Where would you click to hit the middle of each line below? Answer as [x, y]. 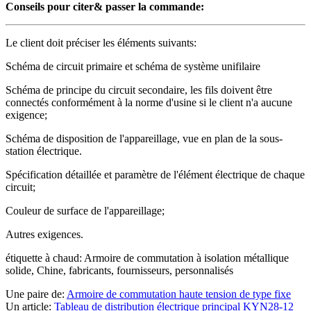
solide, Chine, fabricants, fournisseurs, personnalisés [119, 271]
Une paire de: [36, 294]
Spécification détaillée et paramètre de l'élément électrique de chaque [155, 175]
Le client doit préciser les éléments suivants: [101, 43]
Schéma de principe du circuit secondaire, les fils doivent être [139, 90]
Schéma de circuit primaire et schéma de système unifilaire [133, 67]
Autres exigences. [44, 235]
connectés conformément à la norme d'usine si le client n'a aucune [149, 103]
